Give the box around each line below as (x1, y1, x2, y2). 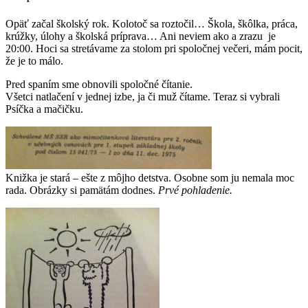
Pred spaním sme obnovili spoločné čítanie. (5, 78, 192, 91)
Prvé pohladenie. (158, 184, 232, 197)
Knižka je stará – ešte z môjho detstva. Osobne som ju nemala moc (5, 172, 294, 184)
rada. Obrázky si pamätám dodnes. (5, 184, 158, 197)
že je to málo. (5, 55, 63, 67)
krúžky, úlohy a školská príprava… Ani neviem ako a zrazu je (5, 30, 276, 43)
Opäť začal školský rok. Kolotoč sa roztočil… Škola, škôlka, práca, (5, 18, 298, 30)
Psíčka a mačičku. (5, 103, 83, 115)
